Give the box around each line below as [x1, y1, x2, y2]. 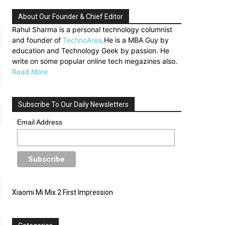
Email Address [17, 118, 63, 126]
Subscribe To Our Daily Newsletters [18, 100, 129, 108]
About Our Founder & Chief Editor [18, 13, 123, 21]
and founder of [12, 36, 63, 44]
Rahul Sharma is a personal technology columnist [12, 25, 172, 34]
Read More [12, 67, 48, 76]
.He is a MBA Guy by [102, 36, 169, 44]
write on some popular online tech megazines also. [12, 57, 177, 65]
